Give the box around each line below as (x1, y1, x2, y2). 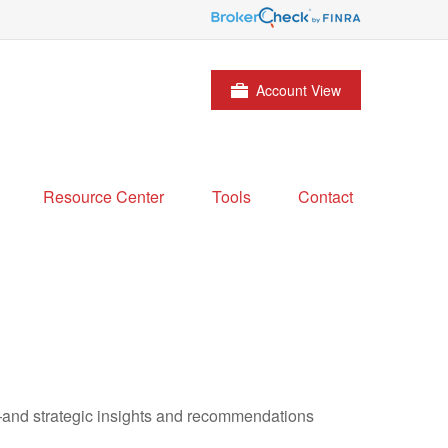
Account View (256, 80, 341, 100)
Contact (298, 185, 353, 209)
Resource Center (43, 185, 164, 209)
